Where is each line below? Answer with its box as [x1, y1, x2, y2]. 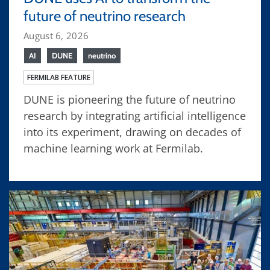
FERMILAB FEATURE [27, 72, 90, 83]
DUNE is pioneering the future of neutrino [24, 92, 236, 107]
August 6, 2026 [24, 29, 89, 42]
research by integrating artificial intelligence [24, 108, 246, 123]
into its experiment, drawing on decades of [24, 124, 241, 139]
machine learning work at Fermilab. [24, 140, 203, 155]
